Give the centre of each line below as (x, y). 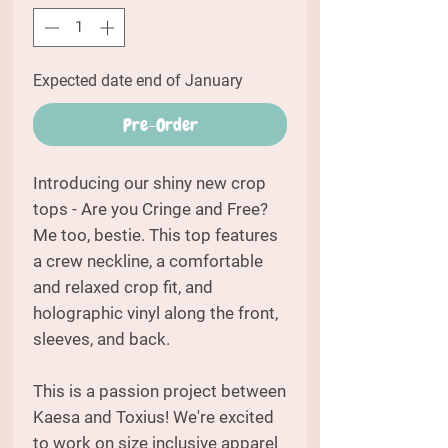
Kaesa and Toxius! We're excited (153, 416)
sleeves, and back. (103, 338)
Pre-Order (160, 124)
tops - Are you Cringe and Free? (150, 208)
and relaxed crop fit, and (123, 286)
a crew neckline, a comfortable (148, 260)
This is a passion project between (159, 390)
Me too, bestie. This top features (155, 234)
